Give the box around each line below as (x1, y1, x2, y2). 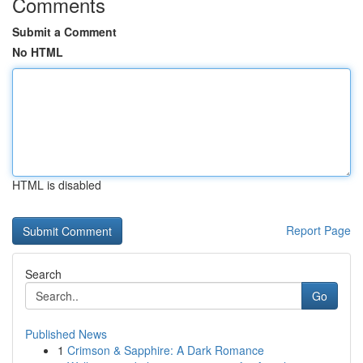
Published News (25, 326, 107, 342)
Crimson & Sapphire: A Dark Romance (67, 342, 264, 358)
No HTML (12, 44, 63, 60)
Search (25, 266, 62, 282)
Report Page (286, 222, 351, 238)
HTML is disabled (12, 177, 101, 193)
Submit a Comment (12, 23, 117, 40)
